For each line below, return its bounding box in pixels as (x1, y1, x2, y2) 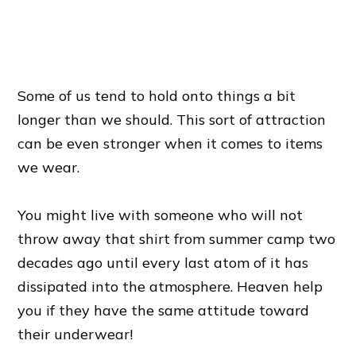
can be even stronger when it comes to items (17, 134, 323, 153)
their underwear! (17, 325, 133, 344)
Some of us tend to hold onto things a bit (17, 87, 296, 106)
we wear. (17, 158, 80, 177)
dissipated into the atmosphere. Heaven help (17, 277, 323, 296)
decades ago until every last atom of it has (17, 253, 309, 273)
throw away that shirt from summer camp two (17, 230, 336, 249)
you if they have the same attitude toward (17, 301, 310, 320)
